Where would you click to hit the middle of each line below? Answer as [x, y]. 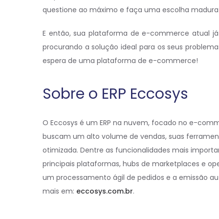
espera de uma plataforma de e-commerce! [120, 61]
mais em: [59, 191]
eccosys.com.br [105, 191]
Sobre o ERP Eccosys [115, 94]
